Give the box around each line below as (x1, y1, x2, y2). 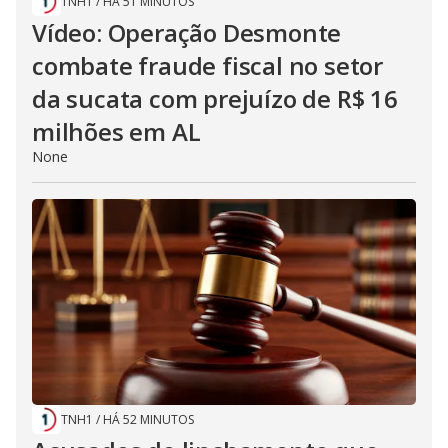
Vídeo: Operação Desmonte (32, 16, 342, 50)
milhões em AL (32, 115, 201, 149)
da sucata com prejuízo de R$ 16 (32, 82, 398, 116)
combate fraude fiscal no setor (32, 49, 383, 83)
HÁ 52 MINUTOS (103, 411, 194, 429)
